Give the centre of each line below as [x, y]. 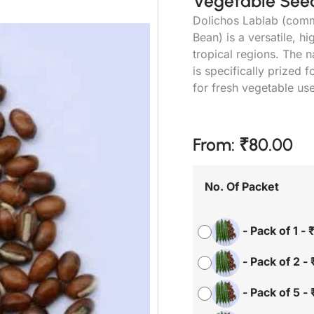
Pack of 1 [274, 231]
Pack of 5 [275, 293]
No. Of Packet [242, 187]
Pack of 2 [275, 262]
